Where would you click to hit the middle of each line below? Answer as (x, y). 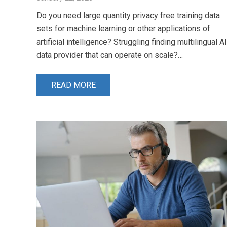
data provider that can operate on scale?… (110, 55)
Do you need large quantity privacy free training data (128, 15)
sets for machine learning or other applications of (123, 28)
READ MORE (73, 85)
